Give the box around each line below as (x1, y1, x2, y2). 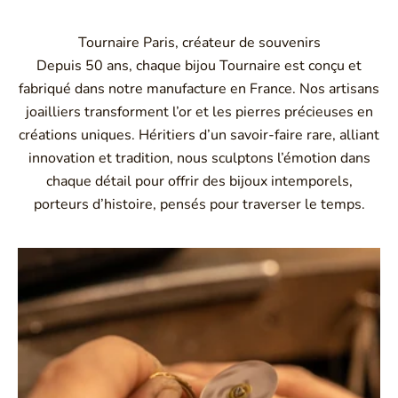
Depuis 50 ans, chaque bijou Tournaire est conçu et (36, 55, 362, 76)
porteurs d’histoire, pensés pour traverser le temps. (33, 194, 365, 214)
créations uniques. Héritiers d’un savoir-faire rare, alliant (19, 124, 379, 145)
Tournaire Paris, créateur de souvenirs (77, 32, 321, 52)
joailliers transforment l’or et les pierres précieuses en (25, 101, 373, 122)
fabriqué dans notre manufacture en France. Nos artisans (19, 78, 379, 99)
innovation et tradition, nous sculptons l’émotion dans (28, 147, 370, 168)
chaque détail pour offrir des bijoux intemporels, (45, 171, 353, 191)
